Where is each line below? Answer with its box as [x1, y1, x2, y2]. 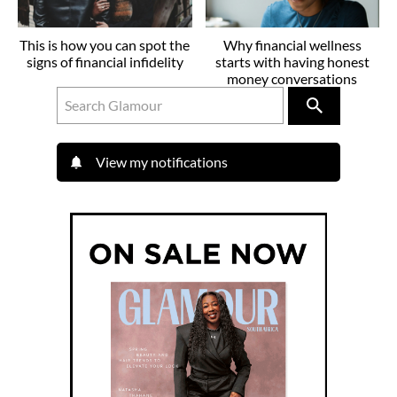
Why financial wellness [222, 35, 362, 53]
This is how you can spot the [19, 35, 191, 53]
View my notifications [96, 152, 228, 170]
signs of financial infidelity [26, 52, 183, 70]
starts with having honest [214, 52, 370, 70]
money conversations [227, 69, 358, 87]
